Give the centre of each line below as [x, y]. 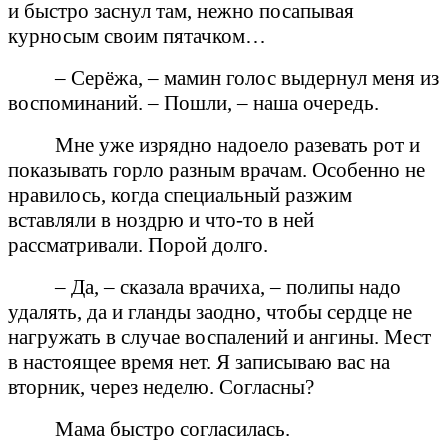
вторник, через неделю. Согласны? [161, 386]
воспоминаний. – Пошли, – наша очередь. [193, 102]
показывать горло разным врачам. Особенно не [216, 169]
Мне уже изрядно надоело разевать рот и [238, 144]
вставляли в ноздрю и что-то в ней [161, 219]
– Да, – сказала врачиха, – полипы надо [228, 286]
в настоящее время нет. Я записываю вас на [199, 361]
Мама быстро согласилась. [173, 428]
